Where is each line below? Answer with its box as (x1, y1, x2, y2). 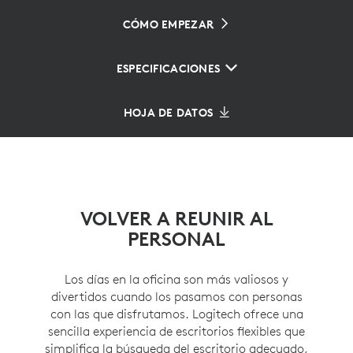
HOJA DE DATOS (123, 106, 214, 120)
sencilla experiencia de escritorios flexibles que (48, 323, 305, 339)
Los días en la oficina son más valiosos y (65, 271, 288, 287)
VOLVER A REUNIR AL (80, 206, 273, 230)
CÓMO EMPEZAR (122, 17, 214, 32)
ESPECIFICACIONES (116, 61, 221, 76)
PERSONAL (128, 227, 225, 251)
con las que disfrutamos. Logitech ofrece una (50, 306, 303, 321)
